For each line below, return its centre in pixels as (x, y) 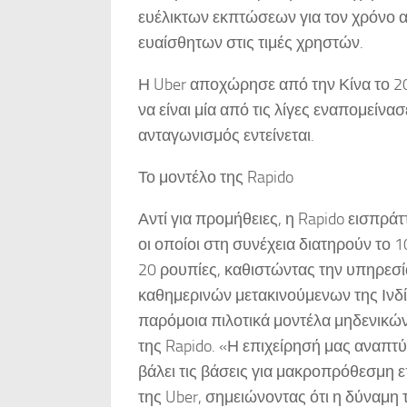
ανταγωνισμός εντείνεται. (226, 136)
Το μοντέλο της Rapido (216, 178)
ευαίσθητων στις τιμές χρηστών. (251, 43)
